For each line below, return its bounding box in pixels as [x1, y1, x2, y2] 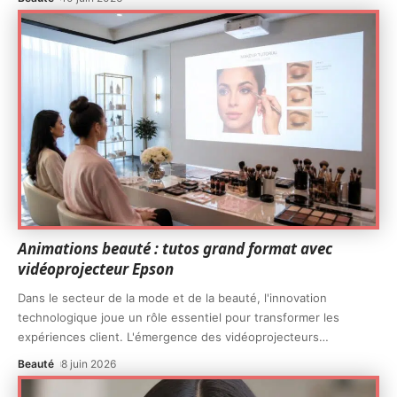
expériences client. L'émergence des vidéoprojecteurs [18, 330, 319, 345]
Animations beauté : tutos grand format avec [18, 238, 332, 260]
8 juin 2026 [61, 357, 117, 371]
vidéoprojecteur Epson [18, 259, 174, 280]
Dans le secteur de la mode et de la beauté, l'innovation [18, 291, 327, 306]
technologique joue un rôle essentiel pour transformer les [18, 310, 339, 325]
